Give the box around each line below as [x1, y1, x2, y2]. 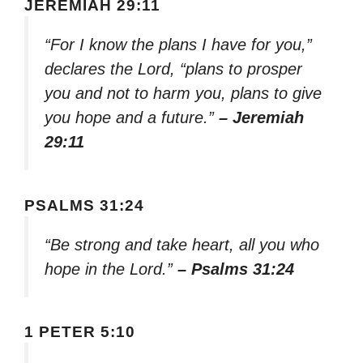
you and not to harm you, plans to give [45, 84, 322, 103]
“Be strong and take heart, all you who [45, 235, 319, 254]
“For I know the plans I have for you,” [45, 36, 312, 54]
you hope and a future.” [45, 109, 219, 127]
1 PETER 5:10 [24, 323, 135, 341]
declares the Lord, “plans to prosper [45, 60, 302, 79]
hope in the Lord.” [45, 259, 177, 278]
